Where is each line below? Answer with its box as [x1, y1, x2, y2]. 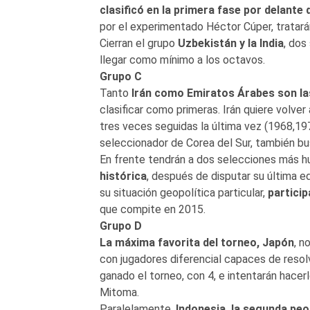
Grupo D [99, 219, 142, 232]
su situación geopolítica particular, [99, 185, 268, 199]
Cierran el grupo [99, 36, 178, 50]
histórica [99, 169, 147, 183]
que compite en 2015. [99, 202, 206, 216]
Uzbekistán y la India [177, 36, 284, 50]
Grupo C [99, 69, 142, 83]
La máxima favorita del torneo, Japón [99, 235, 294, 249]
